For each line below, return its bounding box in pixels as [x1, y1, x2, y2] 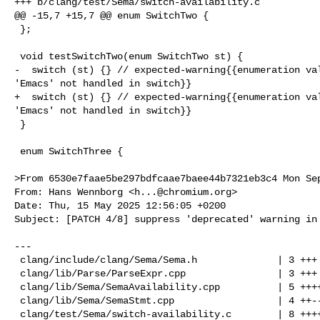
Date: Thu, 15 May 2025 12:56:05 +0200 [14, 199, 226, 211]
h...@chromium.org [134, 186, 231, 198]
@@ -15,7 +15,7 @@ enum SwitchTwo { [14, 9, 209, 21]
